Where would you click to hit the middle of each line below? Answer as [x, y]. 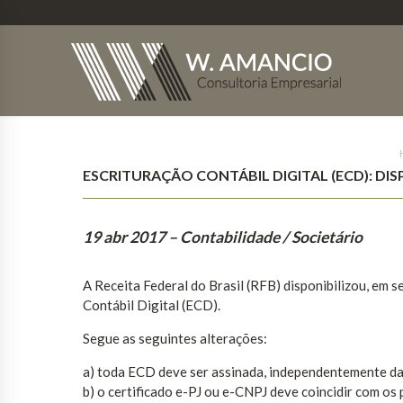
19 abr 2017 [124, 237]
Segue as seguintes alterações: [175, 339]
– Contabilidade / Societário [265, 237]
